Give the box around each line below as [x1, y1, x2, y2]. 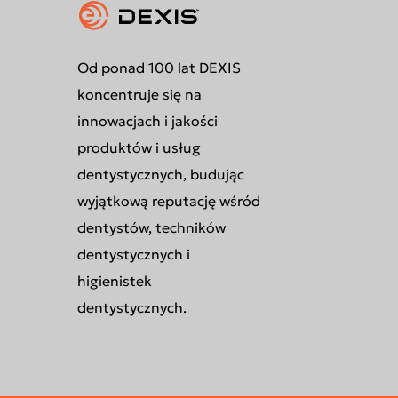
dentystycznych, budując [76, 165, 244, 183]
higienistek [76, 272, 152, 290]
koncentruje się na [76, 85, 202, 103]
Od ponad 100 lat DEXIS [76, 59, 241, 76]
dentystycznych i [76, 245, 190, 263]
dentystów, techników [76, 219, 226, 236]
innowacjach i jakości [76, 112, 218, 130]
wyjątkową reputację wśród [76, 192, 260, 210]
